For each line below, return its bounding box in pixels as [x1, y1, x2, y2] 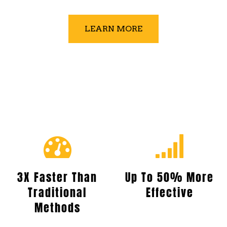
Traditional [28, 184, 87, 201]
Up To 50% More [125, 169, 214, 186]
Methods [34, 199, 81, 216]
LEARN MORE [84, 24, 142, 34]
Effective [145, 184, 194, 201]
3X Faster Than [17, 169, 98, 186]
